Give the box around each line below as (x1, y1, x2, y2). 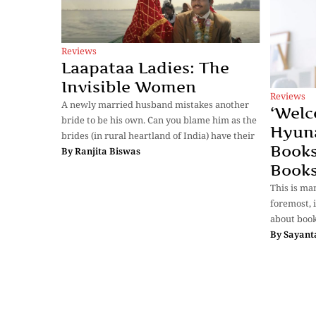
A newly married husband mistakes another (61, 97, 249, 111)
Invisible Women (61, 77, 196, 96)
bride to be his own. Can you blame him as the (61, 113, 257, 126)
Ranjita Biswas (75, 144, 140, 157)
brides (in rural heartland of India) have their (61, 128, 255, 142)
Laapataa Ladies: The (61, 58, 229, 77)
